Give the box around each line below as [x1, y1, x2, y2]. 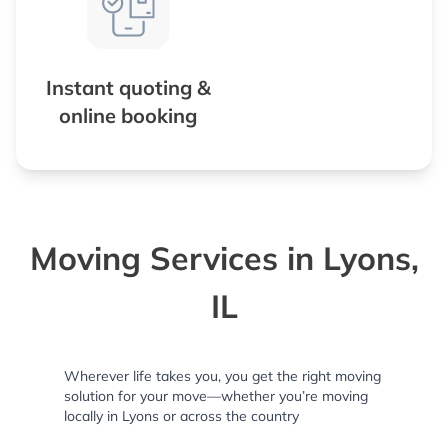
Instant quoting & [45, 75, 211, 100]
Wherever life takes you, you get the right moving [64, 367, 381, 385]
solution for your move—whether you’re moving [64, 387, 368, 405]
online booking [59, 103, 197, 128]
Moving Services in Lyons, [29, 238, 419, 278]
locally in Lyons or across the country [64, 407, 299, 425]
